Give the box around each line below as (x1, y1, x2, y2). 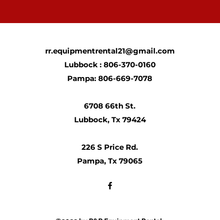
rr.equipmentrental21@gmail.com (45, 46, 175, 55)
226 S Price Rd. (82, 142, 138, 152)
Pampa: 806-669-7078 (67, 74, 152, 83)
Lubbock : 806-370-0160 (64, 60, 156, 69)
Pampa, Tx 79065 (77, 156, 142, 165)
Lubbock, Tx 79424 (74, 115, 146, 124)
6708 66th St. (84, 101, 136, 110)
